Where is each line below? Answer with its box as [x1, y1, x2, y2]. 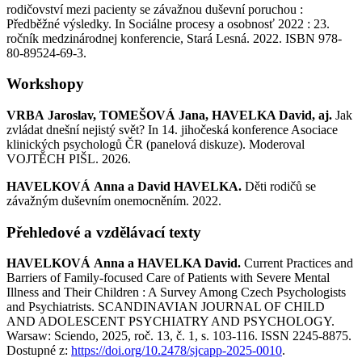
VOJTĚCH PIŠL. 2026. [6, 151, 131, 166]
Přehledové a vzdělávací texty [6, 223, 201, 241]
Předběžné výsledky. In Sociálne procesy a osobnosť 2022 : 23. [6, 16, 330, 31]
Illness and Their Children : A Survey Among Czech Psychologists [6, 285, 346, 300]
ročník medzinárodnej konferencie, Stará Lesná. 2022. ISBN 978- [6, 31, 342, 45]
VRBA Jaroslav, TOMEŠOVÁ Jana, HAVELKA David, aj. [6, 107, 335, 122]
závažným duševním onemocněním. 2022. [6, 193, 221, 208]
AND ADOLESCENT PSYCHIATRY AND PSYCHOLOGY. [6, 314, 335, 329]
